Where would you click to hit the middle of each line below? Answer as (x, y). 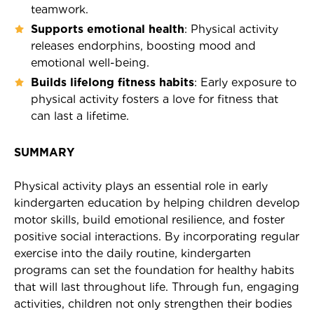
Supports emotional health (108, 29)
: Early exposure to (245, 82)
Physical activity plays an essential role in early (141, 186)
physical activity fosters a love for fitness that (155, 99)
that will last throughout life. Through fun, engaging (157, 287)
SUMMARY (44, 152)
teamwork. (60, 9)
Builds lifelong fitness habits (112, 82)
